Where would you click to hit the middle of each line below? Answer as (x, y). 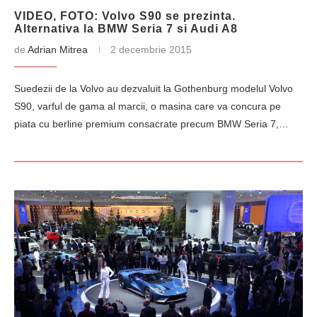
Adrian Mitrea (58, 50)
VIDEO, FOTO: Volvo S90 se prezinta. (125, 16)
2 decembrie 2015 (151, 50)
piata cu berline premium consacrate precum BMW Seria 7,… (151, 124)
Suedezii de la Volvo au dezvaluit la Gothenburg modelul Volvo (154, 88)
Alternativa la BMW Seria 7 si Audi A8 (126, 29)
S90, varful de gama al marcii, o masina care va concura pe (148, 106)
